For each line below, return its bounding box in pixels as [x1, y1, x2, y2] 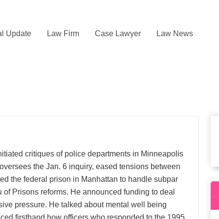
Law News [156, 29, 193, 38]
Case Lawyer [95, 29, 141, 38]
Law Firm [47, 29, 79, 38]
